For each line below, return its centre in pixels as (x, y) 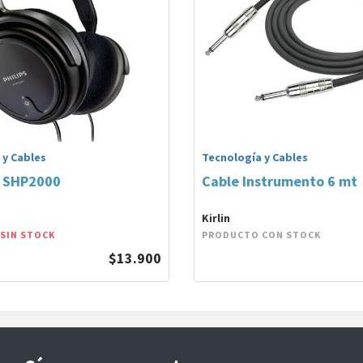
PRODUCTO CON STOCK (261, 235)
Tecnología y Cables (255, 157)
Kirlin (216, 218)
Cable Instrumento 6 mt (280, 181)
